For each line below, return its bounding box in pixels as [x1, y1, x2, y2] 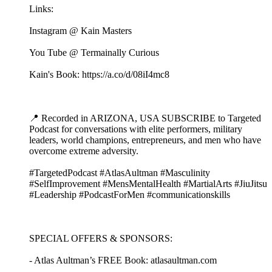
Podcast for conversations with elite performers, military [29, 124, 242, 135]
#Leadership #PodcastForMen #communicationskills [29, 189, 230, 200]
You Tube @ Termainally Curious [29, 47, 159, 58]
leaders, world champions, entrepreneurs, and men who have [29, 135, 261, 146]
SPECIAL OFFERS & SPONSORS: [29, 233, 172, 244]
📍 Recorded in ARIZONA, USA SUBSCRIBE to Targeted [29, 113, 261, 124]
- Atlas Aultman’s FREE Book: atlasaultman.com [29, 255, 217, 266]
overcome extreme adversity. [29, 146, 138, 157]
